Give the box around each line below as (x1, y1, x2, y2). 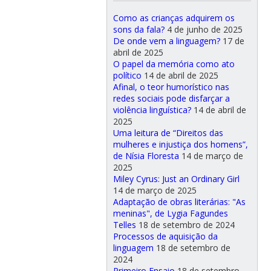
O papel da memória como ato (113, 58, 235, 70)
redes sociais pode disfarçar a (113, 93, 230, 105)
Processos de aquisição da (113, 230, 218, 243)
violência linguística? (113, 104, 191, 116)
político (113, 70, 142, 82)
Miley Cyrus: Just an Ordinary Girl (113, 173, 240, 185)
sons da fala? (113, 24, 165, 36)
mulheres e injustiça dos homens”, (113, 139, 248, 151)
